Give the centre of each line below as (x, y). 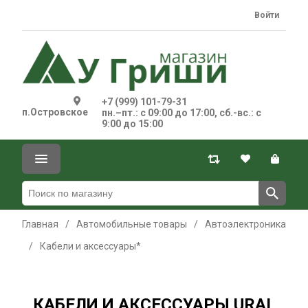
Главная (40, 224)
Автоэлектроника (245, 224)
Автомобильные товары (132, 224)
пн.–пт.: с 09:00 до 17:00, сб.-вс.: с (181, 113)
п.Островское (55, 112)
